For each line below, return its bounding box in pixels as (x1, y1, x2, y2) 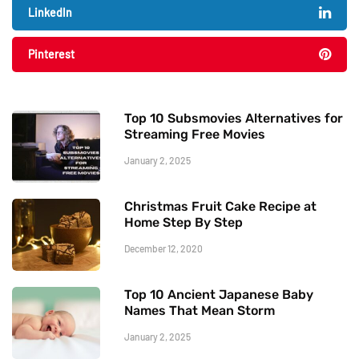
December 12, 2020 (124, 242, 203, 254)
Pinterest (28, 46, 75, 61)
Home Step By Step (124, 214, 243, 230)
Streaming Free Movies (124, 126, 265, 142)
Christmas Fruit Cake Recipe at (124, 198, 317, 214)
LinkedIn (28, 5, 72, 19)
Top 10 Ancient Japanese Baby (124, 286, 313, 302)
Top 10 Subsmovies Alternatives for (124, 110, 343, 126)
